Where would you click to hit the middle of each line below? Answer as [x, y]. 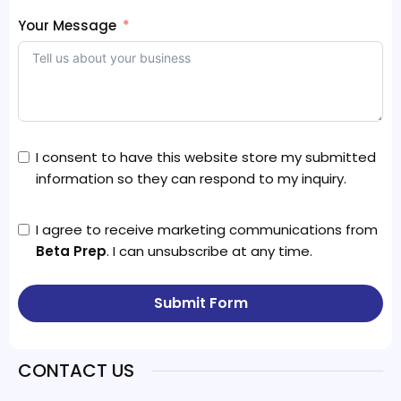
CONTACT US [77, 371]
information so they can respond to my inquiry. [192, 179]
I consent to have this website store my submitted [206, 158]
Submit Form [200, 303]
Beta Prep [72, 252]
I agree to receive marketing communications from [207, 230]
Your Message [68, 26]
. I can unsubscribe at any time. [210, 252]
